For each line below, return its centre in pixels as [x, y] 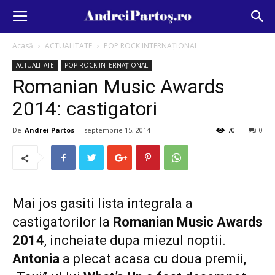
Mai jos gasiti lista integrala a [103, 203]
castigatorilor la [63, 222]
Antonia [36, 259]
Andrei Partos [49, 130]
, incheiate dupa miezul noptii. [135, 240]
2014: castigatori [85, 109]
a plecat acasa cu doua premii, [153, 259]
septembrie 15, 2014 [117, 130]
